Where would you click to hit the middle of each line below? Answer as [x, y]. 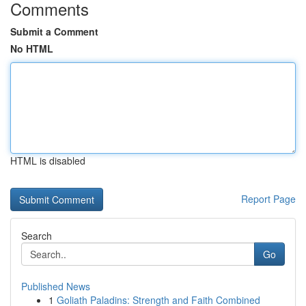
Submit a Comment [54, 31]
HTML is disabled [48, 161]
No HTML [32, 48]
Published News [56, 286]
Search [37, 236]
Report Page [268, 199]
